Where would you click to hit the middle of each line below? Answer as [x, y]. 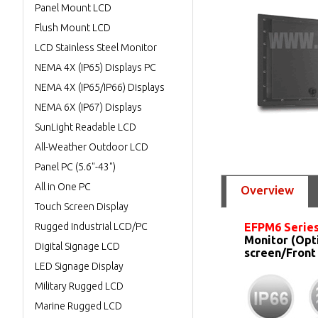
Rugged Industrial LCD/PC [91, 226]
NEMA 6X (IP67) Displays [88, 107]
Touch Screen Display [82, 207]
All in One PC [63, 187]
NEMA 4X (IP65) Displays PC [95, 67]
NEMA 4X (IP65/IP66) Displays [100, 87]
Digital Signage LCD [77, 246]
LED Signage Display [79, 266]
